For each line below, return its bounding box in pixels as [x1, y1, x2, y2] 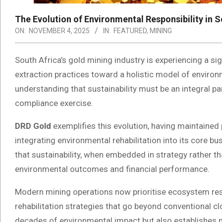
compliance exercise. [15, 98, 93, 108]
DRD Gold [15, 120, 51, 131]
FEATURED [113, 26, 147, 35]
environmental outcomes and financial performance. [15, 164, 210, 174]
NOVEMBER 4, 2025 [29, 26, 90, 35]
